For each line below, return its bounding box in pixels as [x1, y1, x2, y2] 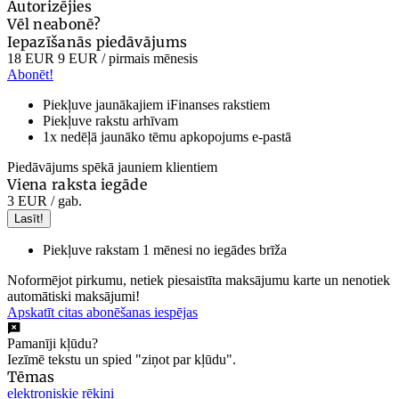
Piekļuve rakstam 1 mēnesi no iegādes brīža [43, 242, 287, 258]
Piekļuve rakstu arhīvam [43, 113, 178, 129]
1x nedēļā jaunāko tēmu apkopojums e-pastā [43, 129, 291, 145]
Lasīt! [14, 212, 44, 226]
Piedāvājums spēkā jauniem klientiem [7, 159, 217, 175]
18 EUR [7, 51, 54, 67]
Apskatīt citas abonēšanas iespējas [7, 305, 198, 321]
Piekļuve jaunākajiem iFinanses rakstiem [43, 97, 270, 113]
